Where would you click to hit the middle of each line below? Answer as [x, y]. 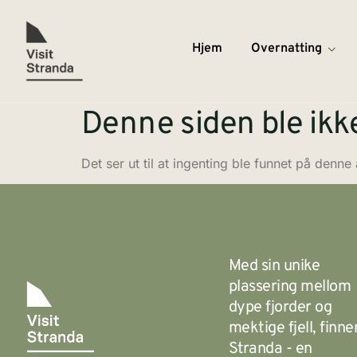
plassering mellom [290, 287]
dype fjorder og [280, 308]
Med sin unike [274, 267]
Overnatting [286, 48]
